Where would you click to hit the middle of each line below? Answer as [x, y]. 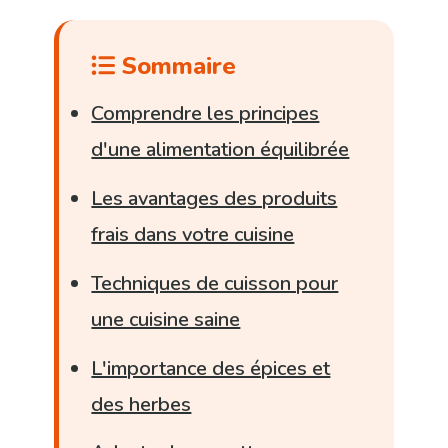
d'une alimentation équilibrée [220, 150]
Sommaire [176, 66]
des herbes [141, 404]
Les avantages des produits [214, 198]
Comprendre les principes [205, 114]
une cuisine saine [166, 319]
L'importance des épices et [211, 368]
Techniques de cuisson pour [215, 283]
